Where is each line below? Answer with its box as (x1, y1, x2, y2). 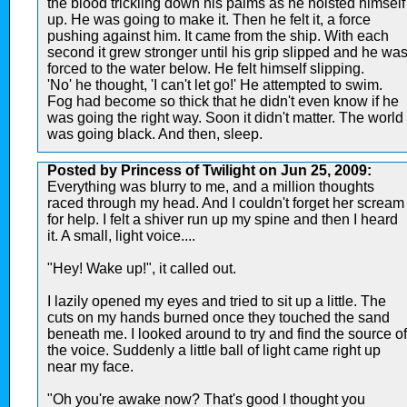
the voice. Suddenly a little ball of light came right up (47, 342, 381, 358)
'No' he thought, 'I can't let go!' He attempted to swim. (47, 76, 382, 93)
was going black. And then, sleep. (47, 125, 263, 142)
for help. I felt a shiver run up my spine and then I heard (47, 211, 398, 227)
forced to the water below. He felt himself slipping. (47, 60, 364, 76)
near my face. (47, 358, 134, 374)
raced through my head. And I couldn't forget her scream (47, 194, 404, 211)
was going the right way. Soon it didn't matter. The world (47, 109, 403, 125)
